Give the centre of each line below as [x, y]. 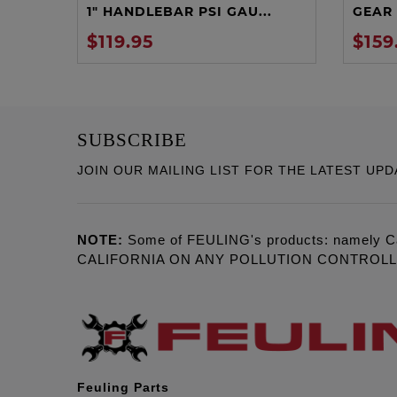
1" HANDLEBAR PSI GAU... [179, 12]
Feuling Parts [123, 387]
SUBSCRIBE [132, 140]
